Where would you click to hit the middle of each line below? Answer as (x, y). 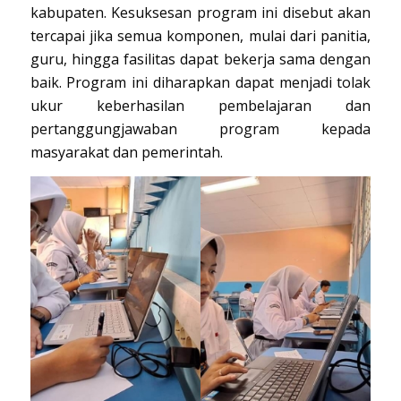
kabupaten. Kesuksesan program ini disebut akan (200, 13)
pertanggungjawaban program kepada (200, 129)
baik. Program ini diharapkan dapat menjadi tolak (200, 83)
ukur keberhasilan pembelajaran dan (200, 106)
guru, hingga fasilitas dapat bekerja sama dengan (200, 60)
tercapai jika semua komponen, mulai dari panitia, (200, 36)
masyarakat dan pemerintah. (126, 153)
